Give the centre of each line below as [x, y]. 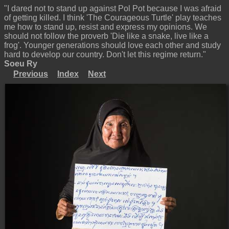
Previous [31, 74]
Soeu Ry [21, 64]
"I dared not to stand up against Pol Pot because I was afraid [113, 8]
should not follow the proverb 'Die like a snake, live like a [106, 36]
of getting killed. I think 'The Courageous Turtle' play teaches [113, 18]
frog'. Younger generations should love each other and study [112, 45]
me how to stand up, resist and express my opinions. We [106, 27]
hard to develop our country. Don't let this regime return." [105, 54]
